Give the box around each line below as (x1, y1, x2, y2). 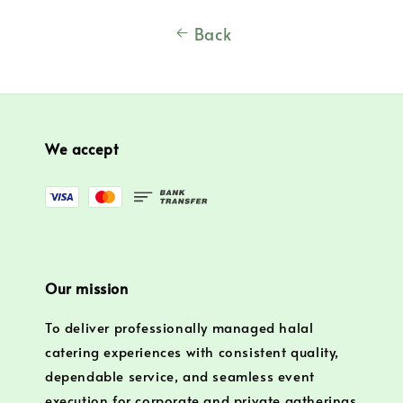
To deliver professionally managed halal (45, 318, 314, 337)
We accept (45, 138, 119, 158)
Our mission (45, 278, 129, 299)
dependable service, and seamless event (45, 366, 315, 386)
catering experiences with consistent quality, (45, 342, 340, 362)
